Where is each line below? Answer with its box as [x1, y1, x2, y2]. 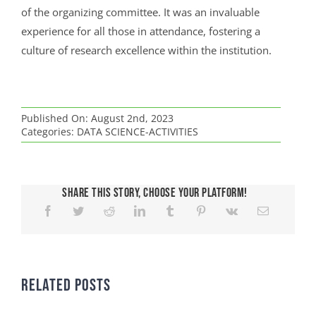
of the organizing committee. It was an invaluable [20, 5, 260, 20]
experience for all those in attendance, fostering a [20, 24, 260, 39]
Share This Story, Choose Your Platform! [62, 186, 248, 201]
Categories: [20, 125, 77, 139]
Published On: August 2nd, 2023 [20, 111, 174, 126]
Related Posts [20, 275, 111, 296]
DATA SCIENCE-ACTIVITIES [76, 125, 198, 139]
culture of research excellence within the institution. [20, 43, 272, 58]
